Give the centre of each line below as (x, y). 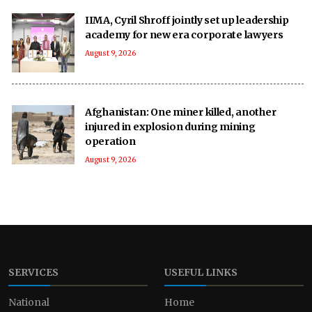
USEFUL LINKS (201, 272)
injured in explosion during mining (170, 126)
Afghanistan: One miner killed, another (181, 112)
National (29, 302)
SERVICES (33, 272)
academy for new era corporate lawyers (184, 34)
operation (110, 141)
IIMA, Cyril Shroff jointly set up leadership (187, 20)
